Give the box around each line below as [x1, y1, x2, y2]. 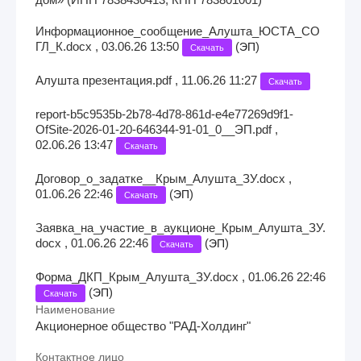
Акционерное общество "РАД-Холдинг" [35, 318, 251, 333]
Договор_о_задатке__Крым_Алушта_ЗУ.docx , [35, 172, 292, 186]
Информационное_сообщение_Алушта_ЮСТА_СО [35, 24, 320, 39]
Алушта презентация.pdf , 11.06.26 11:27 [35, 73, 260, 88]
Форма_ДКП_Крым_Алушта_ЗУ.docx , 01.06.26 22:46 [35, 270, 326, 284]
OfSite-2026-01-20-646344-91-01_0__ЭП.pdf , [35, 122, 278, 137]
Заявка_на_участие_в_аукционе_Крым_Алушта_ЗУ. [35, 221, 326, 235]
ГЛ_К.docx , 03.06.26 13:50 [35, 39, 182, 54]
